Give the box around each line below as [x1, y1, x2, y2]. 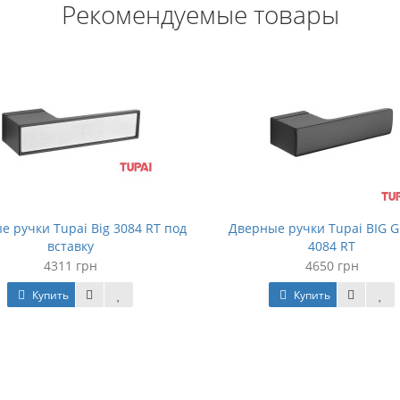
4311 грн [43, 257, 97, 274]
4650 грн [304, 257, 359, 274]
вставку [46, 237, 94, 254]
